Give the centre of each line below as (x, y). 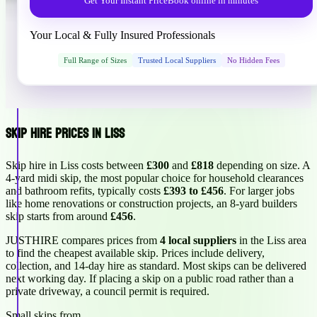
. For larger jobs (259, 190)
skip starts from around (58, 216)
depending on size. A (262, 165)
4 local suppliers (198, 240)
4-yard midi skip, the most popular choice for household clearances (155, 178)
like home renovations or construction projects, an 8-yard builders (151, 203)
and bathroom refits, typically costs (85, 190)
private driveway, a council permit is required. (108, 291)
